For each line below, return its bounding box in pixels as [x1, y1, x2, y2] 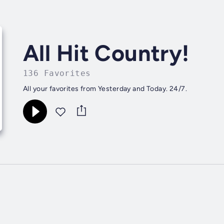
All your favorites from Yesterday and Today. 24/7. [23, 84, 187, 93]
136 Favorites [23, 68, 91, 78]
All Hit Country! [23, 39, 189, 66]
